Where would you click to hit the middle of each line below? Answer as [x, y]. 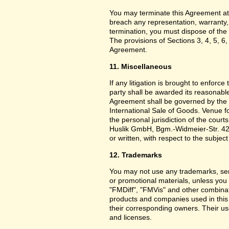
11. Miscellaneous [141, 66]
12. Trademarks [136, 155]
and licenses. [131, 217]
